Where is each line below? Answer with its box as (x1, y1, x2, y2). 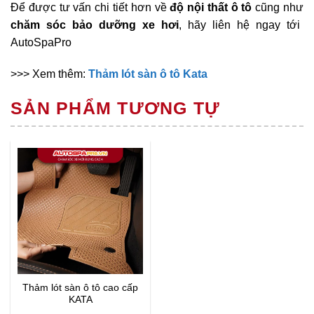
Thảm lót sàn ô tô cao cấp (22, 282, 138, 293)
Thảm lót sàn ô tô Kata (88, 68, 207, 81)
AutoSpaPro (11, 36, 71, 48)
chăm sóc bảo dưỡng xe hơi (11, 18, 179, 31)
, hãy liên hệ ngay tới (179, 18, 300, 31)
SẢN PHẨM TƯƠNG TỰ (11, 98, 221, 118)
